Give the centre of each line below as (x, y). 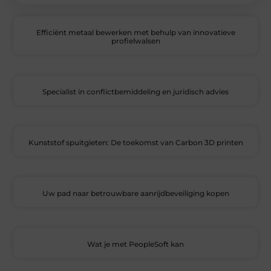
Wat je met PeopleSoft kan (135, 244)
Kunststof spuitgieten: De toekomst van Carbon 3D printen (135, 143)
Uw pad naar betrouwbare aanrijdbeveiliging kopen (135, 194)
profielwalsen (135, 41)
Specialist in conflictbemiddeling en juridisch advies (135, 92)
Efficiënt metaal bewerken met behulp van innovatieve (135, 33)
